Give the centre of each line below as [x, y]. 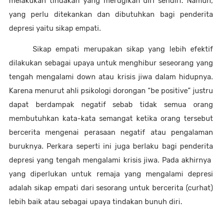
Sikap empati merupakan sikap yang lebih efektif [123, 49]
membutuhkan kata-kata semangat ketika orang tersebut [111, 118]
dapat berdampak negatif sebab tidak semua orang [111, 104]
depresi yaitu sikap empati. [56, 28]
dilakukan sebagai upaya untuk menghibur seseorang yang [111, 63]
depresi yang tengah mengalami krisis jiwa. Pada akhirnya [111, 160]
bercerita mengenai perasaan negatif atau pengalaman [111, 132]
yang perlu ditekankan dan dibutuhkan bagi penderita [111, 15]
